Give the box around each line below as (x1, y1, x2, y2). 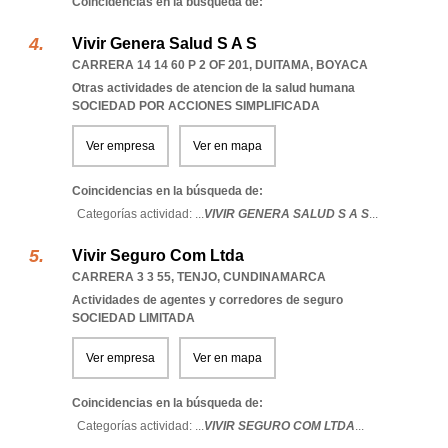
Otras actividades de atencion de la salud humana (72, 81, 355, 95)
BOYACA (316, 58, 368, 72)
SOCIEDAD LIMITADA (72, 311, 195, 325)
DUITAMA (255, 58, 310, 72)
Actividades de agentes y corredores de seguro (72, 293, 343, 307)
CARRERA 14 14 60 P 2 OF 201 (72, 58, 249, 72)
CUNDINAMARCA (223, 270, 326, 284)
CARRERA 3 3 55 (72, 270, 171, 284)
